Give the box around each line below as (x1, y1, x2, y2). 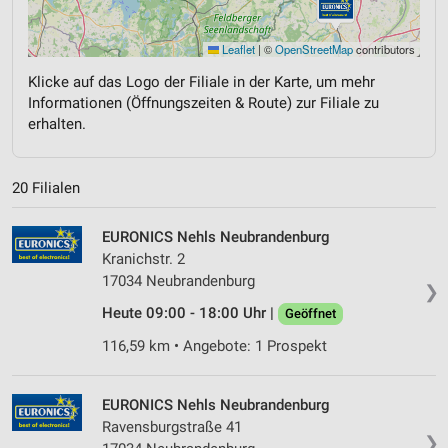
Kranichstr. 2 (102, 250, 185, 269)
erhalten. (28, 114, 86, 133)
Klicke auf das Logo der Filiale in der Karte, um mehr (28, 72, 375, 91)
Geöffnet (285, 306, 336, 322)
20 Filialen (12, 179, 80, 198)
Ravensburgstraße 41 (102, 418, 242, 437)
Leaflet (219, 40, 255, 57)
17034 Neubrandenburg (102, 272, 255, 291)
